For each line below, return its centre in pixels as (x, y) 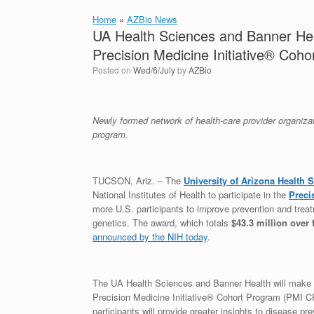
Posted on (116, 70)
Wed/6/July (154, 70)
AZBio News (152, 19)
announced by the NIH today (150, 237)
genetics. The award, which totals (162, 223)
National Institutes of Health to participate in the (191, 194)
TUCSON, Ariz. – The (138, 180)
